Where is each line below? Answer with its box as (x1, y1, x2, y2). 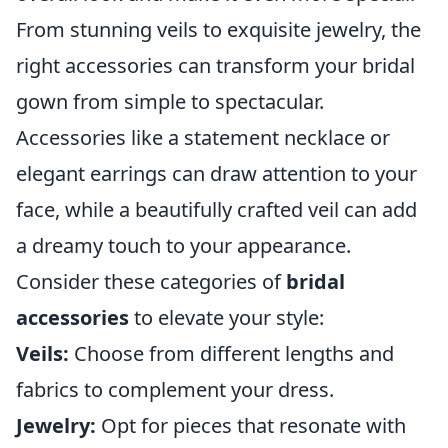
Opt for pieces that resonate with (96, 412, 406, 439)
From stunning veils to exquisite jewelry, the (16, 16, 421, 43)
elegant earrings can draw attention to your (16, 160, 417, 187)
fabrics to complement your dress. (16, 376, 334, 403)
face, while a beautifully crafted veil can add (16, 196, 417, 223)
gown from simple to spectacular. (16, 88, 324, 115)
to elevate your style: (129, 304, 324, 331)
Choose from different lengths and (69, 340, 394, 367)
